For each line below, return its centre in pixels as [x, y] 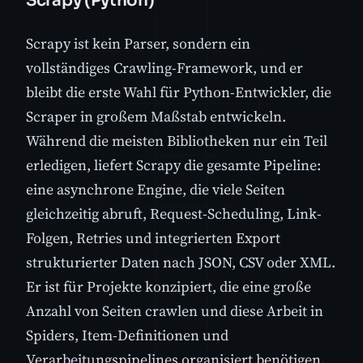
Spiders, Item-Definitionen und [127, 335]
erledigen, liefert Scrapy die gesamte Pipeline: [173, 164]
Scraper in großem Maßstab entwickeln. [156, 116]
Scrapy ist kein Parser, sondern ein [138, 43]
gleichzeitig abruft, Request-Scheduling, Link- [174, 213]
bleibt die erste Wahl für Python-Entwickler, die [179, 92]
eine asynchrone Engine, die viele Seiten [156, 189]
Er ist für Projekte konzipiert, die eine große [169, 286]
